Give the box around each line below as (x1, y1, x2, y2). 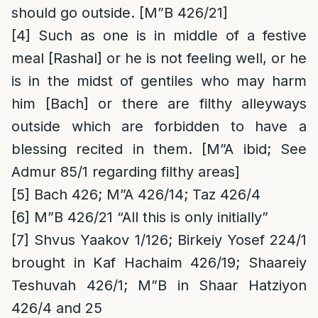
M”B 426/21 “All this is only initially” (30, 209, 268, 226)
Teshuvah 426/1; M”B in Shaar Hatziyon (11, 277, 307, 294)
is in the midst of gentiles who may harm (11, 72, 307, 89)
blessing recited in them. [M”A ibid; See (11, 141, 307, 158)
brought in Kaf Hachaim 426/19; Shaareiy (11, 254, 307, 271)
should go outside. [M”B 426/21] (11, 4, 228, 21)
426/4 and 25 (11, 300, 102, 317)
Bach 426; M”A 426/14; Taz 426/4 (30, 186, 261, 203)
